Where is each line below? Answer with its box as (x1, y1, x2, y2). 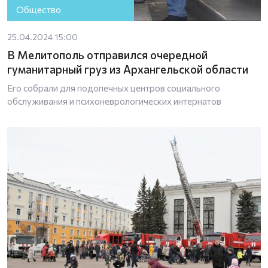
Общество (16, 4, 62, 16)
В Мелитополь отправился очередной (7, 47, 208, 62)
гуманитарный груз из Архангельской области (7, 62, 248, 76)
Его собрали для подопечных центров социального (7, 82, 220, 93)
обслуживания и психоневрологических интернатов (7, 95, 221, 106)
